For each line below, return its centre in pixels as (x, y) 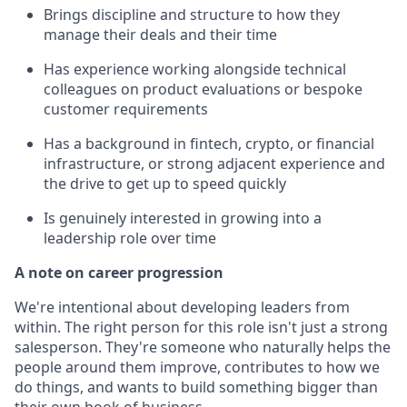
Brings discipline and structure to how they (192, 15)
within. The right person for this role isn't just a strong (201, 328)
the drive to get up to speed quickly (165, 184)
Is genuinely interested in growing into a (183, 218)
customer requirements (126, 109)
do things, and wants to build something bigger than (196, 387)
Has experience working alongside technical (195, 69)
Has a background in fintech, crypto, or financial (209, 144)
